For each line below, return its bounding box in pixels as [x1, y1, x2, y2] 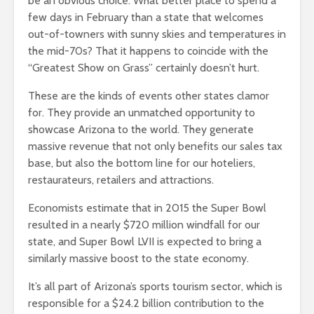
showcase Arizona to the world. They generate [28, 123, 254, 137]
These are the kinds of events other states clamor [28, 89, 269, 103]
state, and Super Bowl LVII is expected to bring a [28, 235, 261, 249]
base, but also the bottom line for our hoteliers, [28, 156, 255, 170]
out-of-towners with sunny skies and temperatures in [28, 27, 286, 41]
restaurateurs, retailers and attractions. [28, 173, 214, 187]
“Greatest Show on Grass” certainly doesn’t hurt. [28, 61, 259, 75]
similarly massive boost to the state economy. [28, 252, 249, 266]
